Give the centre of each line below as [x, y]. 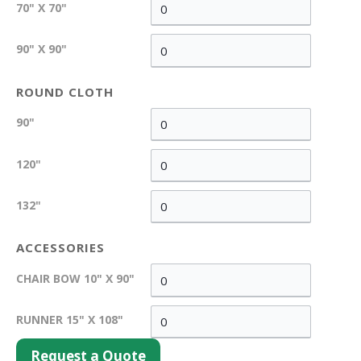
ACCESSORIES [60, 248]
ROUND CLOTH [65, 91]
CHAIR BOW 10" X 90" [75, 279]
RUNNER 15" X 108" [70, 320]
